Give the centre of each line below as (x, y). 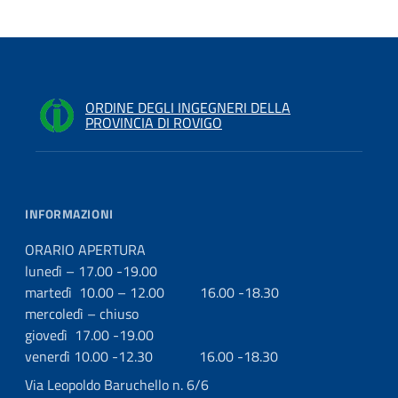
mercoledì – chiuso (82, 314)
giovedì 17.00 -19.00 (89, 335)
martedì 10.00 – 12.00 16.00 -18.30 (152, 292)
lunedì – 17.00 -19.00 (91, 271)
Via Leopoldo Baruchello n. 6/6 (117, 385)
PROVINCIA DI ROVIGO (154, 123)
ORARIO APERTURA (85, 250)
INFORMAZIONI (69, 214)
